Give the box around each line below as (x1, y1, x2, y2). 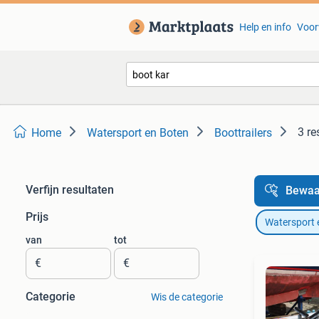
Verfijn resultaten (26, 183, 114, 197)
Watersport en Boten (87, 126, 189, 140)
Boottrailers (214, 126, 272, 140)
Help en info (239, 21, 291, 33)
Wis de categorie (150, 291, 223, 303)
